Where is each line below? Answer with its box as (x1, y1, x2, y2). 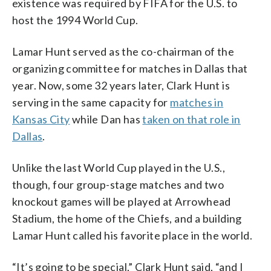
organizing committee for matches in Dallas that (12, 61, 248, 75)
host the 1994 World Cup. (12, 13, 139, 27)
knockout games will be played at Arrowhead (12, 194, 231, 208)
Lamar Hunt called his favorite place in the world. (12, 228, 252, 242)
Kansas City (12, 112, 70, 126)
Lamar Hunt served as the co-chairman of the (12, 44, 235, 58)
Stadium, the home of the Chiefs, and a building (12, 211, 242, 225)
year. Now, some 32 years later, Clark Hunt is (12, 78, 230, 92)
